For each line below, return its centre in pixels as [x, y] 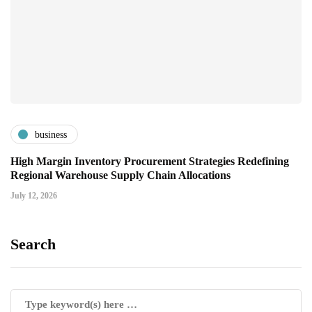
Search [33, 244]
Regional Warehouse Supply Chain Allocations [120, 175]
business [51, 134]
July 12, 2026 [34, 196]
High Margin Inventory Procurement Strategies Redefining [150, 162]
